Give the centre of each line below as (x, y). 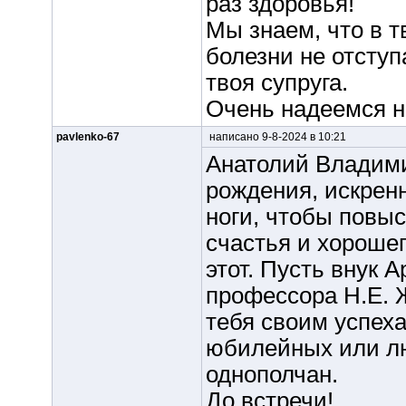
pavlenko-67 (87, 137)
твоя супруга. (276, 82)
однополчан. (271, 374)
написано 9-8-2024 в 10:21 (276, 137)
